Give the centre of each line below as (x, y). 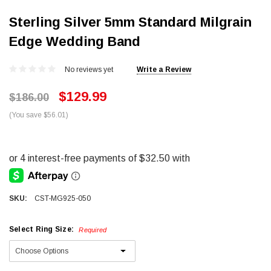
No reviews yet (89, 69)
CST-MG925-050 (63, 198)
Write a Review (164, 69)
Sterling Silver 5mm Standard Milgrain (130, 22)
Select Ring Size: (43, 229)
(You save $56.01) (39, 115)
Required (93, 230)
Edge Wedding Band (75, 41)
